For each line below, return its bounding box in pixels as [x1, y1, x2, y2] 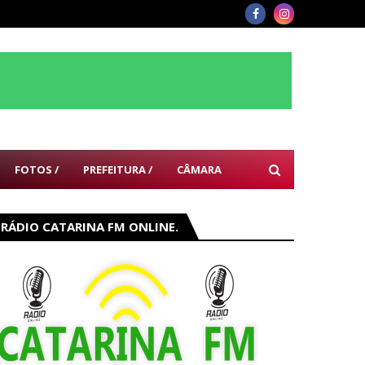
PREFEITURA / [83, 162, 152, 177]
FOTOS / [15, 162, 59, 177]
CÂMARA [177, 162, 222, 177]
